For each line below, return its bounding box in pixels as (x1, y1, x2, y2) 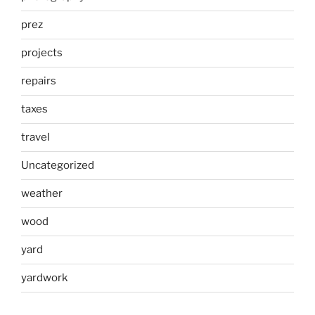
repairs (21, 75, 56, 88)
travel (21, 131, 50, 144)
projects (21, 46, 63, 60)
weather (21, 187, 63, 200)
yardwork (21, 271, 67, 285)
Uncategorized (21, 159, 94, 172)
